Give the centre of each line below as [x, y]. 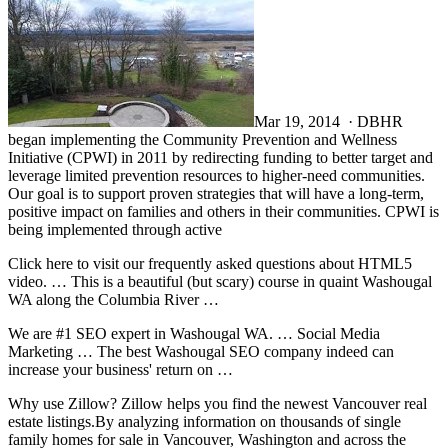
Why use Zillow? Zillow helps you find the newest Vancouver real [217, 403]
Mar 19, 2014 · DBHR [328, 121]
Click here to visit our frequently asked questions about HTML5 [210, 263]
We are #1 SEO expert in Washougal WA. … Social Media [194, 333]
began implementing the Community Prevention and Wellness [202, 139]
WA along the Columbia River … [113, 299]
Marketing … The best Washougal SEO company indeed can [201, 351]
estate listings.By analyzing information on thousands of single [204, 421]
